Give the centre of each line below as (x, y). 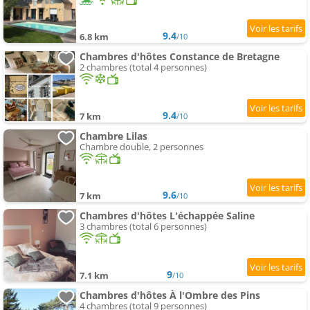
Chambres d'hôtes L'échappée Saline (167, 216)
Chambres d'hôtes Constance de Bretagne (180, 57)
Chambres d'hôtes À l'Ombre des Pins (170, 295)
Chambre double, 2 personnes (142, 147)
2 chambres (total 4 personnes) (143, 67)
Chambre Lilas (113, 136)
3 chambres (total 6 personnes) (143, 227)
